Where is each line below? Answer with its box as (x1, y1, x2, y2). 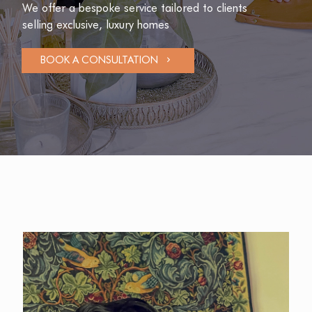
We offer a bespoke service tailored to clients (22, 1, 247, 15)
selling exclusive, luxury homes (22, 18, 169, 31)
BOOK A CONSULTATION (40, 54, 162, 66)
